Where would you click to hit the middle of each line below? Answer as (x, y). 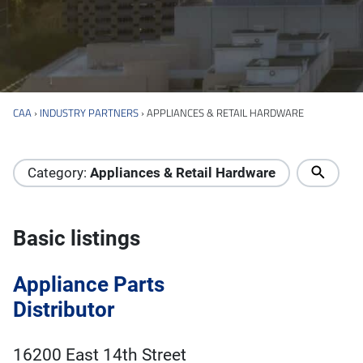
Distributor (64, 310)
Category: (59, 172)
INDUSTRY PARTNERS (89, 112)
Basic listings (77, 238)
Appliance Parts (89, 285)
